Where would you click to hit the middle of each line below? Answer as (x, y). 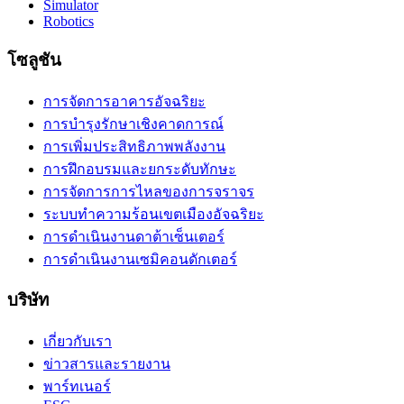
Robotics (69, 22)
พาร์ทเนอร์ (77, 387)
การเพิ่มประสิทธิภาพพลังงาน (134, 146)
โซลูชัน (34, 60)
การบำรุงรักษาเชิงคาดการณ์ (133, 124)
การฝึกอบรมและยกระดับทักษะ (140, 169)
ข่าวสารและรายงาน (107, 364)
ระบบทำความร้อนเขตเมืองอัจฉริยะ (154, 214)
